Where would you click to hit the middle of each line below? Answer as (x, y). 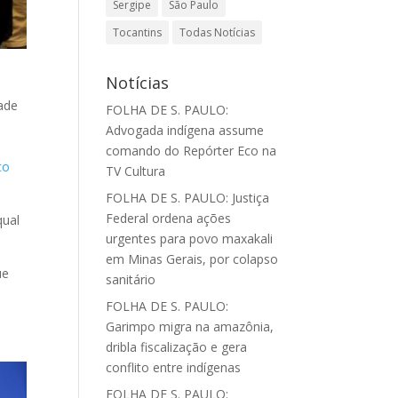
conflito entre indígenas (174, 367)
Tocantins (138, 32)
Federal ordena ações (169, 218)
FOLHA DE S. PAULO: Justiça (188, 198)
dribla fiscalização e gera (177, 347)
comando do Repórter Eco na (191, 151)
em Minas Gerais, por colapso (192, 259)
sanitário (131, 279)
